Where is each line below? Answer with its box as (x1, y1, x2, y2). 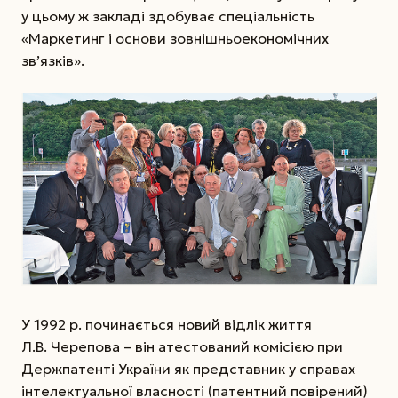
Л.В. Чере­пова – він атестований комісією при (21, 338, 343, 356)
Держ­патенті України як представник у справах (21, 360, 355, 378)
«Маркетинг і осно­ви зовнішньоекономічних (21, 29, 329, 48)
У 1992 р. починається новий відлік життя (21, 315, 312, 334)
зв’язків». (21, 52, 84, 70)
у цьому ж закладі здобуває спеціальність (21, 7, 314, 26)
